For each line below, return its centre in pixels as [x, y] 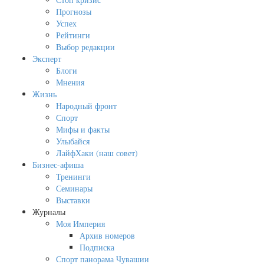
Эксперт [47, 59]
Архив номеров [107, 236]
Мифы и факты [83, 130]
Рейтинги [73, 35]
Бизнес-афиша [58, 165]
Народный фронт [86, 106]
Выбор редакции [85, 47]
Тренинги [73, 177]
